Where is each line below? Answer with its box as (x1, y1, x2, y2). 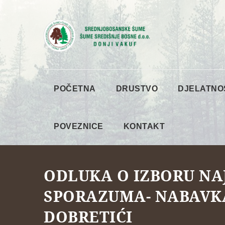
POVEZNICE (54, 122, 103, 131)
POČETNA (54, 84, 96, 93)
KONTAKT (123, 122, 165, 131)
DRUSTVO (116, 84, 158, 93)
